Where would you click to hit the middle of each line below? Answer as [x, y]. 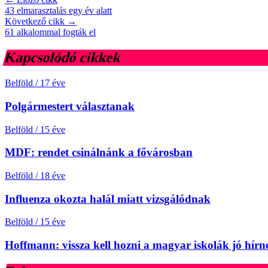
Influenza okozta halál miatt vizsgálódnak [108, 199]
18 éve [53, 176]
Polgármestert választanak [70, 106]
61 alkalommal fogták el [50, 32]
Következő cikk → [41, 22]
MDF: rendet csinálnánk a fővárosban [99, 153]
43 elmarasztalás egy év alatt [58, 11]
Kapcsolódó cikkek [63, 58]
